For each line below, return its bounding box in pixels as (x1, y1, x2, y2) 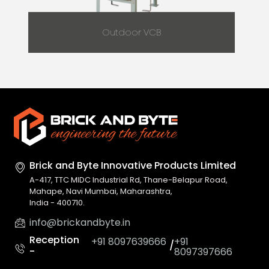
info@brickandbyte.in (29, 216, 131, 230)
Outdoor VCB (102, 26, 162, 39)
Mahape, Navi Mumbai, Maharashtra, (29, 186, 173, 198)
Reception (29, 232, 80, 247)
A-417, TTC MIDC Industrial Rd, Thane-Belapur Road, (29, 174, 228, 186)
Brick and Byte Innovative (29, 159, 155, 173)
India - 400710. (29, 197, 85, 209)
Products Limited (154, 159, 237, 173)
